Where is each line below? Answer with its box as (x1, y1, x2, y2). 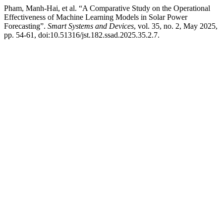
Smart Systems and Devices (48, 22, 134, 30)
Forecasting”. (4, 22, 48, 30)
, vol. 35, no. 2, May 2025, (134, 22, 218, 30)
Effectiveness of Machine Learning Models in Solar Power (4, 13, 187, 21)
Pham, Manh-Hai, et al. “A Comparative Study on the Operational (4, 4, 210, 12)
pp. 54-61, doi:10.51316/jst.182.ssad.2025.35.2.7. (4, 31, 160, 39)
